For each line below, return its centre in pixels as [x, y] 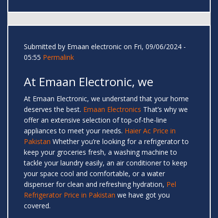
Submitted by [45, 47]
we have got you [143, 195]
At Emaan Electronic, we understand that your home [106, 99]
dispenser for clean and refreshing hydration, [95, 184]
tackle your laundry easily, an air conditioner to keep [106, 163]
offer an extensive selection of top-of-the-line [95, 120]
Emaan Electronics [112, 109]
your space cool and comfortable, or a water [94, 174]
